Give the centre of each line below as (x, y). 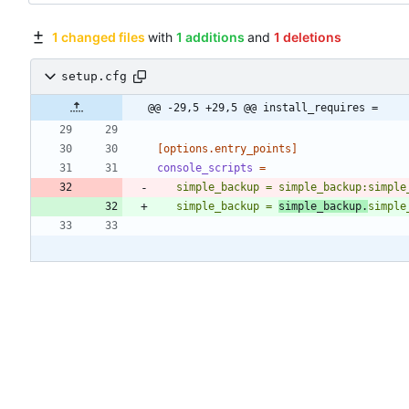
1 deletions (307, 37)
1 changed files (98, 37)
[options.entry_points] (227, 148)
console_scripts (205, 168)
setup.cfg (94, 77)
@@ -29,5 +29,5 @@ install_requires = (263, 107)
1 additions (210, 37)
